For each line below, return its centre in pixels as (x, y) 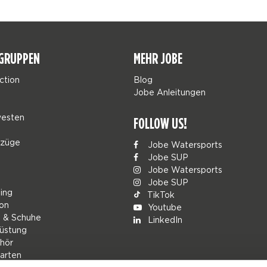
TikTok (160, 195)
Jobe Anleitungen (170, 92)
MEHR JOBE (158, 58)
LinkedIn (164, 220)
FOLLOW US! (160, 123)
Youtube (164, 207)
